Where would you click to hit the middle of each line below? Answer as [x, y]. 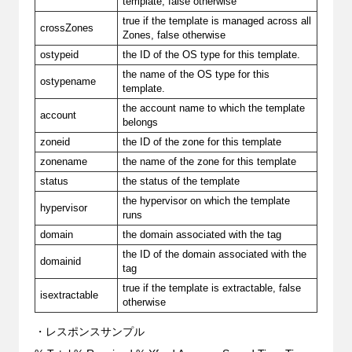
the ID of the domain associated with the [215, 254]
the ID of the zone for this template [202, 142]
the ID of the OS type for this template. [212, 55]
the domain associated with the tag [202, 235]
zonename [64, 161]
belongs [141, 122]
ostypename [68, 81]
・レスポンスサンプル [89, 331]
